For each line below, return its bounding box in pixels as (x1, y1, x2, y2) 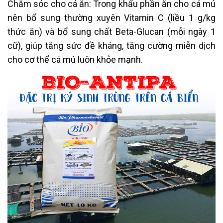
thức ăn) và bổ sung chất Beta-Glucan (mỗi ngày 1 (7, 26, 216, 37)
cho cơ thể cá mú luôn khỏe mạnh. (7, 54, 143, 65)
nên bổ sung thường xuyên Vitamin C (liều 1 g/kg (7, 12, 216, 23)
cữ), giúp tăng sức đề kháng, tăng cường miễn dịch (7, 40, 216, 51)
